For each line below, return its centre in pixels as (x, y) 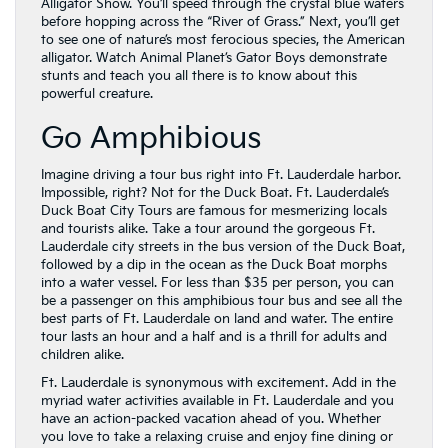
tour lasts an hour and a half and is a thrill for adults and (214, 337)
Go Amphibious (151, 139)
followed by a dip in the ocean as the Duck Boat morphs (214, 265)
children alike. (82, 355)
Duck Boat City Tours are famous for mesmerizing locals (214, 211)
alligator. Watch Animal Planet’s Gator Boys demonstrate (214, 58)
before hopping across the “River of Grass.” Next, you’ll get (220, 22)
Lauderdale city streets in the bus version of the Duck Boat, (223, 247)
